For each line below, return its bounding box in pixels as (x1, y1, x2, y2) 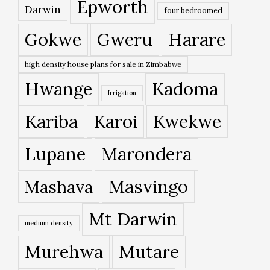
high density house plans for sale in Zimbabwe (25, 60, 181, 69)
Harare (168, 28, 225, 51)
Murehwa (25, 240, 103, 263)
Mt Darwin (89, 208, 177, 231)
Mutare (119, 240, 179, 263)
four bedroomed (164, 6, 222, 16)
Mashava (25, 176, 93, 198)
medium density (25, 219, 73, 228)
